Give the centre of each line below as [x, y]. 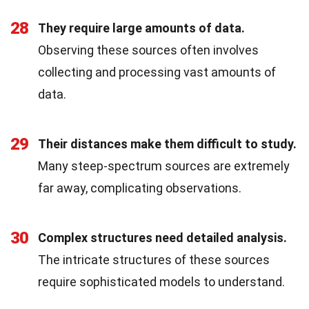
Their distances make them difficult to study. [167, 143]
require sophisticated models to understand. [161, 281]
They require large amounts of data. [141, 28]
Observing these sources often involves [148, 50]
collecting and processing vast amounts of [157, 72]
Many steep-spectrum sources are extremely [164, 166]
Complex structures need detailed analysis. [162, 237]
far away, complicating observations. [140, 188]
